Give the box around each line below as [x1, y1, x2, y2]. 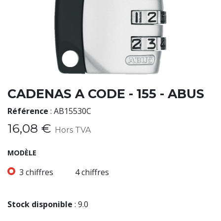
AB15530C [54, 106, 91, 116]
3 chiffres [19, 166, 53, 178]
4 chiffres [75, 166, 109, 178]
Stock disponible [7, 198, 73, 210]
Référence [7, 106, 48, 116]
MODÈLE [7, 148, 37, 157]
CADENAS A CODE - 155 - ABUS [7, 86, 204, 101]
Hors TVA [55, 125, 91, 135]
